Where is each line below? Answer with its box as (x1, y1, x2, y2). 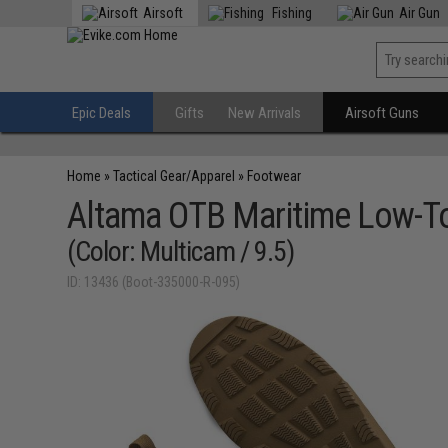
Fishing (269, 5, 313, 21)
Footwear (247, 168, 302, 184)
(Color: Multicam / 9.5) (67, 235, 295, 268)
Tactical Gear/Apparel (113, 168, 236, 184)
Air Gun (399, 5, 441, 21)
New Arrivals (228, 104, 302, 122)
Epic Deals (72, 104, 132, 122)
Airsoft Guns (345, 104, 420, 122)
